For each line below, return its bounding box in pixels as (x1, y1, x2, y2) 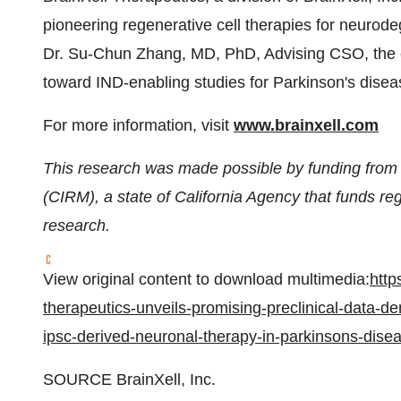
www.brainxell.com (234, 116, 379, 134)
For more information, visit (43, 116, 234, 134)
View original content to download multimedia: (43, 270, 370, 288)
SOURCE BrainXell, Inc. (43, 371, 216, 388)
